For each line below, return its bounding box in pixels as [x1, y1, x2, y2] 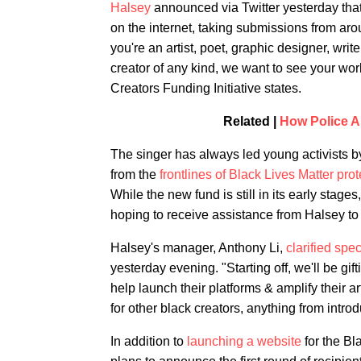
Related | [223, 114, 280, 128]
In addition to [110, 334, 187, 348]
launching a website [187, 334, 301, 348]
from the [110, 168, 160, 181]
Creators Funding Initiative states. [110, 81, 301, 95]
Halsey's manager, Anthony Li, [110, 241, 286, 255]
